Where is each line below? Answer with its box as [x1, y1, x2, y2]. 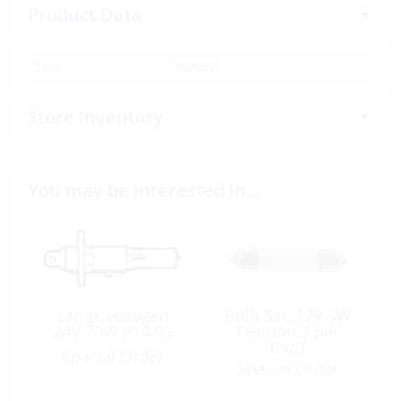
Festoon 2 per [236, 320, 340, 342]
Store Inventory [28, 104, 164, 129]
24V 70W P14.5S [53, 320, 174, 342]
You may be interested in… [28, 177, 260, 202]
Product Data [28, 2, 142, 27]
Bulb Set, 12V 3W [224, 303, 352, 326]
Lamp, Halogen [56, 303, 170, 326]
